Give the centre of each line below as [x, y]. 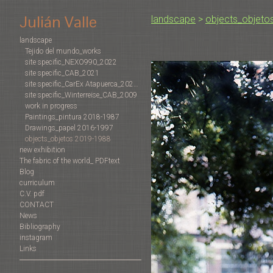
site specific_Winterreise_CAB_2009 [81, 95]
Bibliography [40, 227]
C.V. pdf [32, 194]
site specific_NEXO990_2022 [71, 62]
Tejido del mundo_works [63, 51]
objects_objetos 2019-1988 [68, 139]
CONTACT [37, 205]
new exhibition [42, 150]
